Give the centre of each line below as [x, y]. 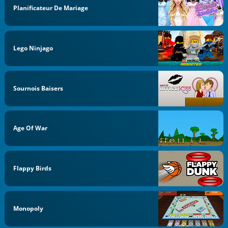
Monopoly [28, 208]
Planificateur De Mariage [51, 8]
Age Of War [31, 128]
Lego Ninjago [33, 48]
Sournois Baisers [38, 88]
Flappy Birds [33, 168]
